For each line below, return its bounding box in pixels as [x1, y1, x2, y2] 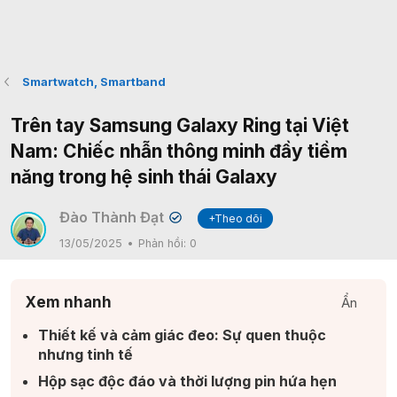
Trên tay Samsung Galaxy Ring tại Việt [11, 114, 349, 136]
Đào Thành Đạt [59, 208, 164, 226]
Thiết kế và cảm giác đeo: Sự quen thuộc [38, 326, 326, 344]
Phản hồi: [138, 237, 190, 250]
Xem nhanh [25, 293, 112, 311]
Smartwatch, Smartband [21, 74, 166, 89]
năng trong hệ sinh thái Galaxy [11, 166, 277, 188]
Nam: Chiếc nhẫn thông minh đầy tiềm [11, 140, 347, 162]
